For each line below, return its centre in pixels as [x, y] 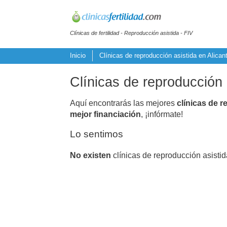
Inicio [78, 56]
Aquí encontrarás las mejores [123, 103]
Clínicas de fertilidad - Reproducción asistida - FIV [131, 33]
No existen [90, 155]
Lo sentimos [97, 134]
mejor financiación [105, 114]
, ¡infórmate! [162, 114]
